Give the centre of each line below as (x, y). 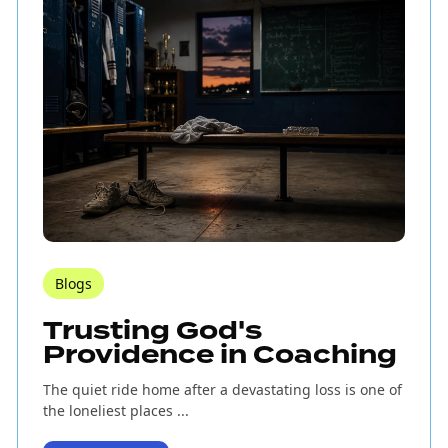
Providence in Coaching (219, 355)
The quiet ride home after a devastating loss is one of (222, 390)
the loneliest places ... (115, 411)
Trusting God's (152, 331)
